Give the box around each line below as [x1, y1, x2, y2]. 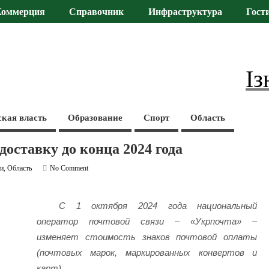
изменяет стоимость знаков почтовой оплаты [36, 232, 258, 243]
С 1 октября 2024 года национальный [59, 201, 258, 211]
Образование [68, 112, 123, 122]
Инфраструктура [148, 7, 222, 18]
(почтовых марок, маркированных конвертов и [36, 247, 258, 258]
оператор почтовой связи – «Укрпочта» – [36, 216, 258, 227]
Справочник [69, 7, 124, 18]
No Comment [50, 163, 89, 172]
